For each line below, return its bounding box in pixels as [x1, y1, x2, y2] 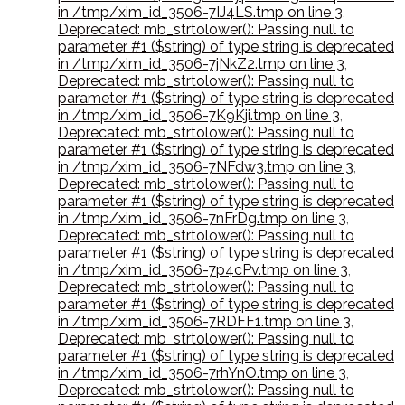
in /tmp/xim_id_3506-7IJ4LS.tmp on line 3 [58, 4, 343, 22]
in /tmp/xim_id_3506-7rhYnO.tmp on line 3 [58, 364, 346, 382]
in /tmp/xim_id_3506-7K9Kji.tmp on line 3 [58, 107, 340, 125]
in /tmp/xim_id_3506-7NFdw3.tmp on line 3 [58, 158, 353, 176]
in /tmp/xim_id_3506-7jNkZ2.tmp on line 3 [58, 55, 344, 73]
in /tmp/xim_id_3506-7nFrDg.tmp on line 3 [58, 210, 346, 228]
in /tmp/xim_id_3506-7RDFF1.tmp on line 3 [58, 313, 351, 331]
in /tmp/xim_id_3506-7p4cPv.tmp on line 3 [58, 261, 348, 279]
